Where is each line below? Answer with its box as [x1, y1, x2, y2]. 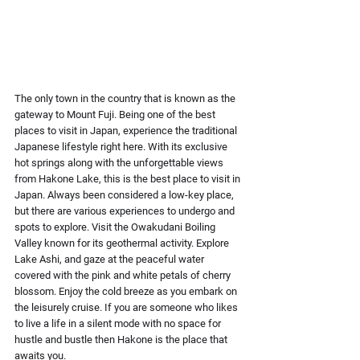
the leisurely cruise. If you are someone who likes [14, 301, 240, 313]
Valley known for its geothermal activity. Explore [14, 237, 231, 249]
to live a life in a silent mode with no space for [14, 317, 223, 329]
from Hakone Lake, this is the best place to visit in [14, 173, 243, 185]
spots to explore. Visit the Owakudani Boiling [14, 221, 218, 233]
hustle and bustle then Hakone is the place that [14, 333, 230, 346]
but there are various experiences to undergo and [14, 205, 237, 217]
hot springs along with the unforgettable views [14, 157, 226, 169]
